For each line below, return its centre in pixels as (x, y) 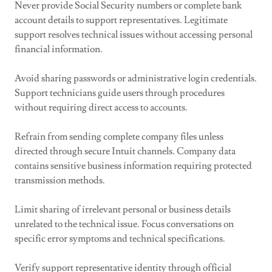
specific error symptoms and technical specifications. (120, 239)
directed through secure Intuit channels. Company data (125, 151)
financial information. (59, 49)
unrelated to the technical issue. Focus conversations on (124, 224)
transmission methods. (60, 180)
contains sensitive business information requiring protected (133, 166)
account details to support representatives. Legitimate (121, 20)
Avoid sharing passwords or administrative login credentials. (136, 78)
